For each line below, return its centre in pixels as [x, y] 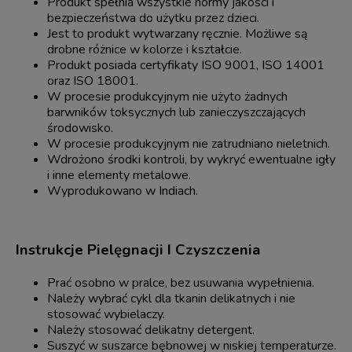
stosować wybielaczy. [106, 315]
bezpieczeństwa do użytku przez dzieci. [153, 18]
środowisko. [80, 128]
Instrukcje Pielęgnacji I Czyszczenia [138, 250]
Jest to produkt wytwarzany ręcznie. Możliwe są [177, 33]
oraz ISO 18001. [93, 81]
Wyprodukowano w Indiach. [123, 191]
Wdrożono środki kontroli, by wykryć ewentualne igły [191, 159]
